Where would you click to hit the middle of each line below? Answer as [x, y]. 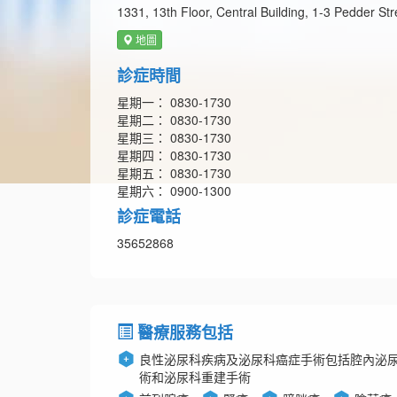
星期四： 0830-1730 [174, 156]
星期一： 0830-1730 [174, 102]
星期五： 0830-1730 [174, 173]
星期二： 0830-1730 [174, 120]
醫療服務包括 [183, 333]
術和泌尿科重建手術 [195, 377]
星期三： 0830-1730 [174, 138]
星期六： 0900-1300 [174, 191]
